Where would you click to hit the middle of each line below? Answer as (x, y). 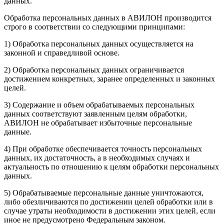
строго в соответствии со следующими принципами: (94, 27)
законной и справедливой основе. (62, 53)
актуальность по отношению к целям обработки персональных (111, 167)
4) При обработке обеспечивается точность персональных (103, 149)
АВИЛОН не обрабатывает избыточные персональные (98, 123)
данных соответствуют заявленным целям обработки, (95, 114)
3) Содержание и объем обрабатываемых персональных (99, 105)
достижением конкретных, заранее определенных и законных (109, 79)
